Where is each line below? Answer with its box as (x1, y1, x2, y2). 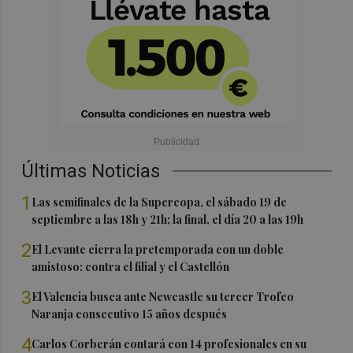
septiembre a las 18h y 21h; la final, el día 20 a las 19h (32, 212, 304, 228)
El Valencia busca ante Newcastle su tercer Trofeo (32, 289, 295, 305)
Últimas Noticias (21, 160, 161, 183)
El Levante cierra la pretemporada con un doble (32, 242, 284, 258)
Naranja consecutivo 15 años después (32, 307, 228, 322)
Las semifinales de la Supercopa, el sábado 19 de (32, 195, 288, 210)
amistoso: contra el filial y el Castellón (32, 259, 230, 275)
